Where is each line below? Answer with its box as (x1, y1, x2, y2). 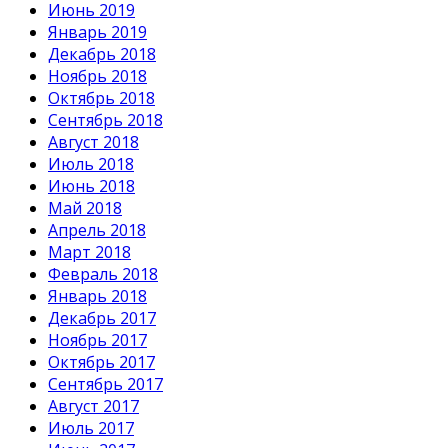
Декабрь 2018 (48, 42, 156, 65)
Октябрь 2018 (48, 86, 155, 109)
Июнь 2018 (48, 174, 135, 197)
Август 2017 (48, 394, 139, 417)
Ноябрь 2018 (48, 64, 147, 87)
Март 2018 (48, 240, 131, 263)
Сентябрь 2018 (48, 108, 163, 131)
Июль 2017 (48, 416, 134, 439)
